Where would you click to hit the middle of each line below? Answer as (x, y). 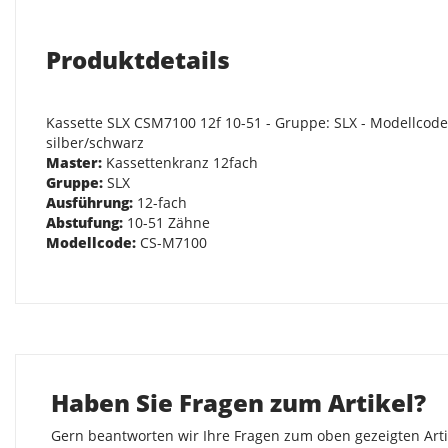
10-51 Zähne (166, 223)
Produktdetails (138, 60)
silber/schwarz (95, 143)
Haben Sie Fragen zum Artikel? (238, 403)
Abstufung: (84, 223)
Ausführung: (89, 203)
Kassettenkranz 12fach (180, 163)
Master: (74, 163)
